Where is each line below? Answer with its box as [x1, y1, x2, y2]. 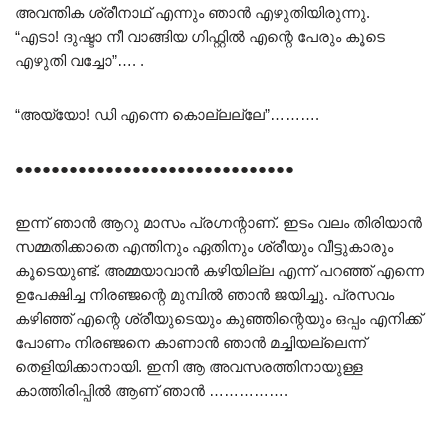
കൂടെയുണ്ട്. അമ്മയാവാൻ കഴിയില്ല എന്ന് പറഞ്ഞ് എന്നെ [15, 262, 424, 280]
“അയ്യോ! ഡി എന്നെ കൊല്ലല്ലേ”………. [15, 106, 319, 124]
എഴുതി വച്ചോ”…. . [15, 52, 144, 70]
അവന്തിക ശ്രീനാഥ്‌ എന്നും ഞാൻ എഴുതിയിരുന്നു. [15, 4, 370, 22]
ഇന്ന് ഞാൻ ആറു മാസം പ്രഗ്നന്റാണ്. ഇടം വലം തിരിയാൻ [15, 214, 422, 232]
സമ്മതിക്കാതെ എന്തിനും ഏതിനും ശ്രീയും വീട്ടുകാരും [15, 238, 393, 256]
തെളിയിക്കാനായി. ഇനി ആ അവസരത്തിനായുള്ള [15, 358, 363, 376]
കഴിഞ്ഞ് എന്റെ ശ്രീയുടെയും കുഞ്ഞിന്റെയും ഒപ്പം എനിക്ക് [15, 310, 422, 328]
